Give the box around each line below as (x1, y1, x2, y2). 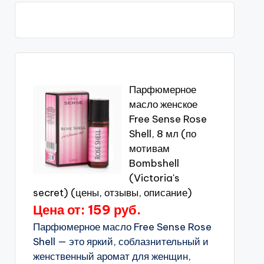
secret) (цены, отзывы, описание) (32, 186, 192, 199)
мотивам (128, 142, 170, 155)
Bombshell (128, 157, 179, 170)
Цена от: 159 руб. (32, 202, 141, 218)
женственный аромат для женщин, (32, 250, 191, 263)
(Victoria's (128, 171, 180, 184)
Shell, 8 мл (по (128, 127, 196, 140)
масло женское (128, 98, 197, 111)
